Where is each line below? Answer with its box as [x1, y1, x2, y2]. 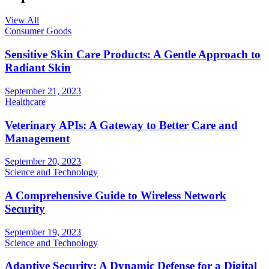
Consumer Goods [5, 26, 71, 37]
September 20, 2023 [5, 156, 81, 167]
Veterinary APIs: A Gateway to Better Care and [5, 118, 238, 131]
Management [5, 131, 70, 145]
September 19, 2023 [5, 226, 81, 237]
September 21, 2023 [5, 85, 81, 96]
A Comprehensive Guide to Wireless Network [5, 189, 226, 202]
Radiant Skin [5, 61, 71, 74]
